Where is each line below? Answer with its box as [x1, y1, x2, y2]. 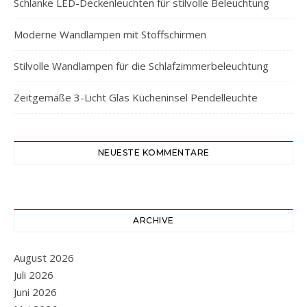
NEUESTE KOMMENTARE [97, 147, 210, 158]
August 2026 [14, 251, 74, 265]
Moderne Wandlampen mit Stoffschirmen [14, 27, 206, 42]
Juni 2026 [14, 285, 57, 299]
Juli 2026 [14, 268, 53, 282]
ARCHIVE [133, 215, 174, 226]
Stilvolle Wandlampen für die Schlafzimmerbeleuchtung [14, 59, 269, 73]
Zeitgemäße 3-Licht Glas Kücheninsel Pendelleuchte [14, 90, 258, 105]
